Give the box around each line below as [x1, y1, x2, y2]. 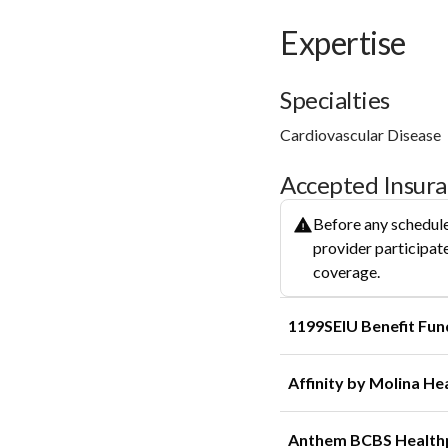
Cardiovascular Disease [280, 124, 441, 144]
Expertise [280, 22, 406, 62]
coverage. [313, 261, 380, 281]
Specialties [280, 84, 390, 114]
